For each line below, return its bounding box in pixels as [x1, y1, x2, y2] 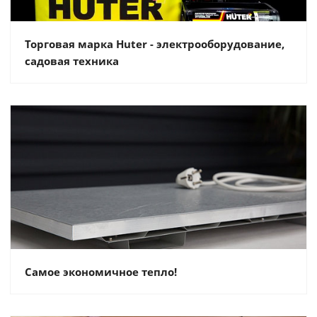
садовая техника [25, 54, 119, 68]
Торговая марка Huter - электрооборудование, [25, 37, 284, 51]
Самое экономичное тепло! [25, 265, 177, 279]
